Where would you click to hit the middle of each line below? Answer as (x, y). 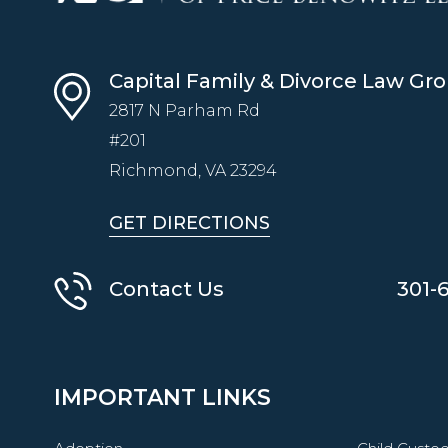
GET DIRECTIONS (189, 223)
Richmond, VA (169, 170)
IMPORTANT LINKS (162, 397)
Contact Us (166, 289)
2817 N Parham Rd (184, 110)
